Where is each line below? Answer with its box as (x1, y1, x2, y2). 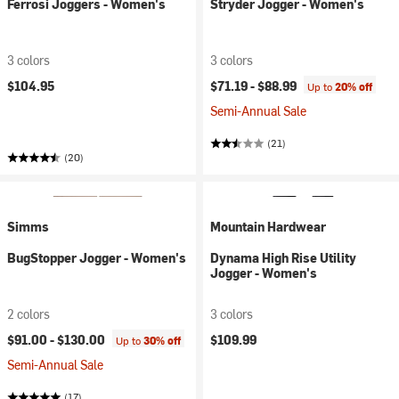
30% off (143, 333, 181, 347)
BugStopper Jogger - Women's (7, 249, 186, 266)
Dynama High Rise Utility (210, 249, 356, 266)
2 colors (7, 305, 50, 322)
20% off (335, 79, 372, 94)
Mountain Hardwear (210, 218, 326, 235)
